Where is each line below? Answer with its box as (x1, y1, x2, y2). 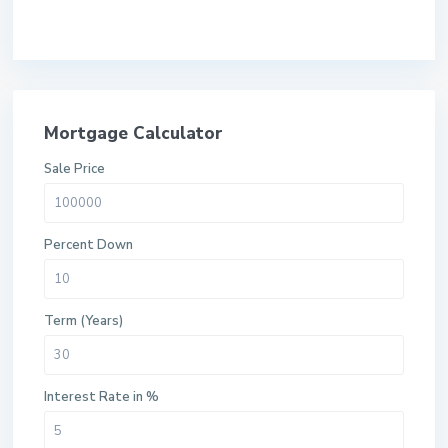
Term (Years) (44, 312, 123, 330)
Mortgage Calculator (44, 122, 223, 145)
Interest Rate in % (44, 388, 159, 406)
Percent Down (44, 236, 133, 254)
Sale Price (44, 160, 105, 178)
